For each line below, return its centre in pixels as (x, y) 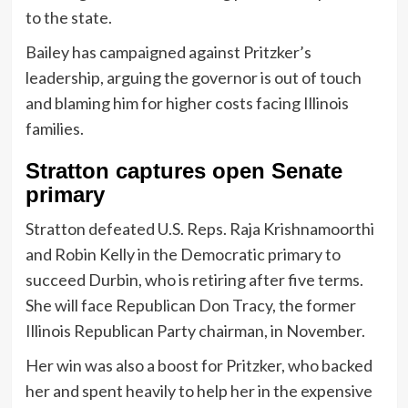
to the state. (68, 17)
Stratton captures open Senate (184, 170)
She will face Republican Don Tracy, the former (190, 305)
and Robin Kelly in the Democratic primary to (183, 254)
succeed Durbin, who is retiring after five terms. (194, 279)
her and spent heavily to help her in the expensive (199, 390)
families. (54, 128)
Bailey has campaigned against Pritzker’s (168, 51)
